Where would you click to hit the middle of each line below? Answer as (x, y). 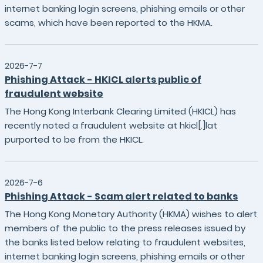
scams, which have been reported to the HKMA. (109, 23)
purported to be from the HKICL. (74, 139)
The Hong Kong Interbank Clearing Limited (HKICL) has (120, 111)
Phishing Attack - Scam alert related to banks (121, 196)
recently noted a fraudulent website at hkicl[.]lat (111, 125)
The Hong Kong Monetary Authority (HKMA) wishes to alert (131, 214)
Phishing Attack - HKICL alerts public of (103, 80)
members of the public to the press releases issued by (125, 228)
